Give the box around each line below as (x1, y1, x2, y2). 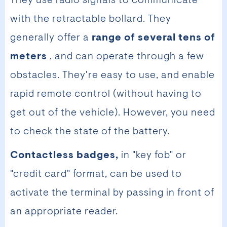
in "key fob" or (121, 150, 186, 161)
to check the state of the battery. (10, 127, 170, 137)
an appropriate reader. (10, 207, 118, 217)
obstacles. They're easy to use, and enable (10, 70, 215, 81)
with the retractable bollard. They (10, 14, 171, 25)
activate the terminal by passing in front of (10, 188, 214, 199)
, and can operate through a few (50, 52, 204, 62)
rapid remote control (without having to (10, 89, 202, 100)
